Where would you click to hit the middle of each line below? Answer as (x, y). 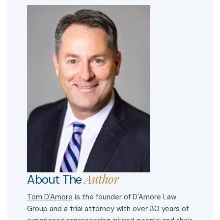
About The (56, 180)
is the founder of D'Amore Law (124, 197)
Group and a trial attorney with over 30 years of (108, 209)
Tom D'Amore (50, 197)
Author (102, 179)
